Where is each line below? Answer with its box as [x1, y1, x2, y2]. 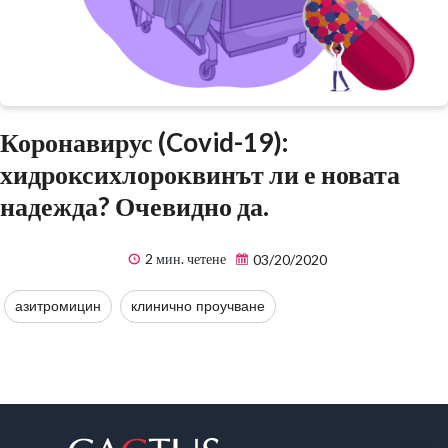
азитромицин [15, 296, 101, 317]
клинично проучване [131, 296, 265, 317]
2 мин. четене [141, 250, 226, 268]
